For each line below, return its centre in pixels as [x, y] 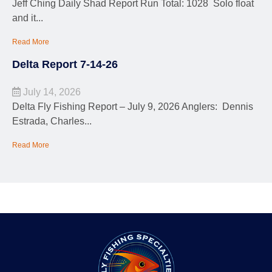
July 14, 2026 [51, 92]
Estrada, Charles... [52, 121]
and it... [28, 18]
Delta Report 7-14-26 [65, 65]
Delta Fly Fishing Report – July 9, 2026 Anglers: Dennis [133, 107]
